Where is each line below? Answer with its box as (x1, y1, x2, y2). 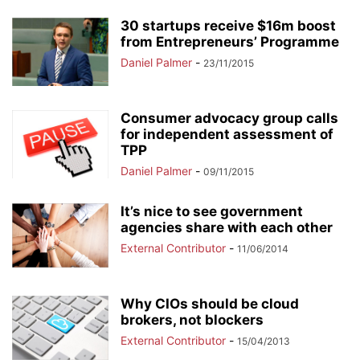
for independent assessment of (121, 126, 333, 142)
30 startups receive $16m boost (121, 18, 336, 34)
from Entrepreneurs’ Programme (121, 34, 339, 50)
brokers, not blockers (121, 312, 264, 328)
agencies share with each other (121, 219, 333, 235)
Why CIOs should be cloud (121, 296, 299, 312)
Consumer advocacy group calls (121, 110, 338, 126)
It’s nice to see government (121, 203, 303, 219)
